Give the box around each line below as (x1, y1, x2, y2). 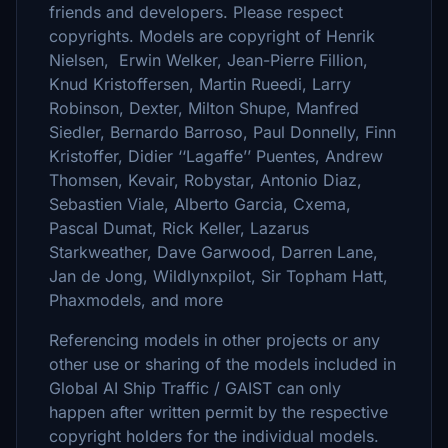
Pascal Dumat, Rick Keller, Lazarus (49, 218, 309, 238)
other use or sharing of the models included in (49, 354, 396, 374)
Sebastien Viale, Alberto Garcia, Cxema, (49, 194, 351, 214)
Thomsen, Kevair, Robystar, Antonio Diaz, (49, 170, 362, 190)
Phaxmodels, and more (49, 290, 223, 310)
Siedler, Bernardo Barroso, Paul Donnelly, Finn (49, 122, 396, 142)
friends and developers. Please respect (49, 2, 343, 22)
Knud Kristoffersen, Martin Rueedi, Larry (49, 74, 351, 94)
